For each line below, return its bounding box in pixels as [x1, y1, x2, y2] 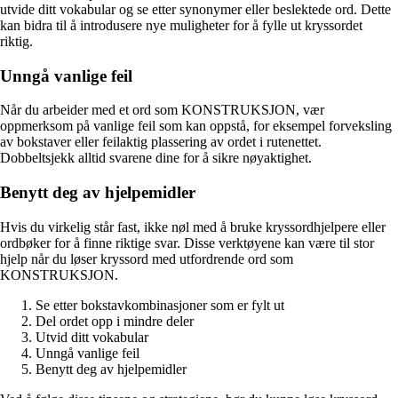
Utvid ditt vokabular [36, 329, 148, 345]
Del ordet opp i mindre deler [36, 313, 194, 329]
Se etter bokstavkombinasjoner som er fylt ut [36, 297, 284, 313]
